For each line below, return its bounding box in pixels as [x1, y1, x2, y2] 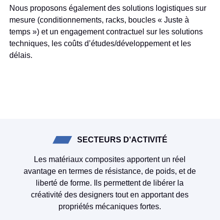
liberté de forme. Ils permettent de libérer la [36, 178, 184, 187]
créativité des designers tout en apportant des [31, 190, 189, 199]
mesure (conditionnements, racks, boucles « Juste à [9, 15, 189, 24]
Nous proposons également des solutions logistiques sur [9, 3, 206, 12]
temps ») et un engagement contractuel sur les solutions [9, 27, 203, 36]
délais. [9, 51, 32, 59]
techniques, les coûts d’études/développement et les [9, 39, 191, 48]
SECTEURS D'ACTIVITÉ [77, 135, 167, 144]
